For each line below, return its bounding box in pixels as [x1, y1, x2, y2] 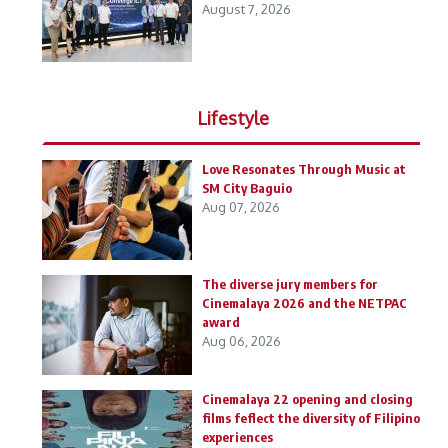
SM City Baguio [202, 180, 292, 196]
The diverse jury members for [202, 276, 378, 292]
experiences [202, 429, 273, 445]
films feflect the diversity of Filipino [202, 410, 420, 426]
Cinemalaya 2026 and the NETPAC [202, 295, 407, 311]
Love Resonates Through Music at [202, 161, 406, 177]
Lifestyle [196, 107, 269, 129]
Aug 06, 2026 [202, 333, 281, 349]
